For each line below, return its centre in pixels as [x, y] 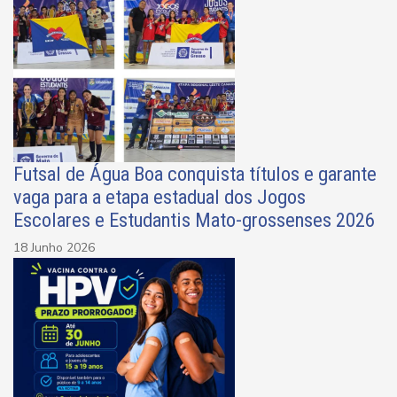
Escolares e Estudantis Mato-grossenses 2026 [194, 220]
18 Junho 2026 [54, 248]
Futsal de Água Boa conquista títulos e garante [195, 174]
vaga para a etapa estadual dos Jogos [160, 197]
